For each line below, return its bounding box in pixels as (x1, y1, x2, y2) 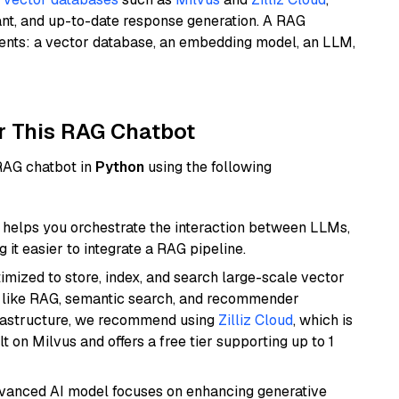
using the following (144, 158, 272, 176)
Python (95, 158, 144, 176)
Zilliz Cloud (218, 311, 293, 330)
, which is (293, 311, 353, 330)
